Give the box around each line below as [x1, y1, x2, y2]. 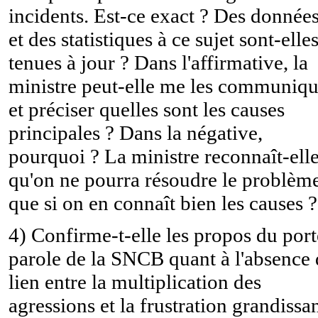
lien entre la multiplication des [9, 270, 261, 293]
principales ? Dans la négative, [9, 121, 263, 144]
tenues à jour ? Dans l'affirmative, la [9, 50, 308, 74]
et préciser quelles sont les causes [9, 97, 285, 121]
